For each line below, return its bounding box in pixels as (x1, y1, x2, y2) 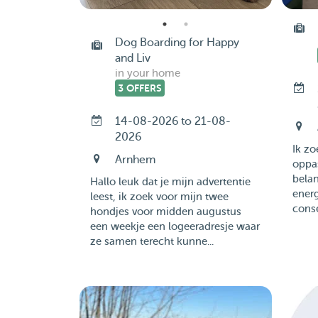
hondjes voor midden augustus (89, 206, 241, 218)
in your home (114, 67, 180, 79)
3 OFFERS (117, 82, 162, 94)
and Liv (114, 52, 150, 65)
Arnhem (114, 153, 155, 166)
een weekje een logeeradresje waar (89, 221, 260, 233)
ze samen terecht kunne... (89, 236, 214, 248)
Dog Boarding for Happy (114, 36, 239, 49)
